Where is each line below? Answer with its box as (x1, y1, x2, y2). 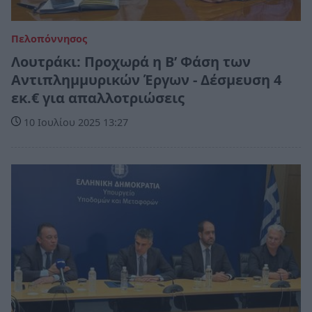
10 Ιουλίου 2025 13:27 (21, 115, 128, 129)
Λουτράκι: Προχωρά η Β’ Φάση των (11, 52, 251, 71)
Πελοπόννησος (11, 31, 87, 45)
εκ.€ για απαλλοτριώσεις (11, 88, 185, 107)
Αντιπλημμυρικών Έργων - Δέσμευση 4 (11, 70, 281, 89)
